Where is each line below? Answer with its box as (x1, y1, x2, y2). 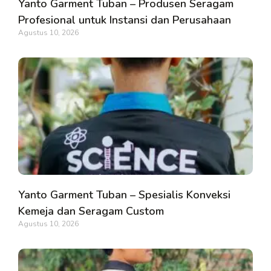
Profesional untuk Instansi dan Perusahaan (18, 12, 231, 27)
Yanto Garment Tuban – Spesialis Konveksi (18, 187, 230, 202)
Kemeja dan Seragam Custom (18, 203, 164, 218)
